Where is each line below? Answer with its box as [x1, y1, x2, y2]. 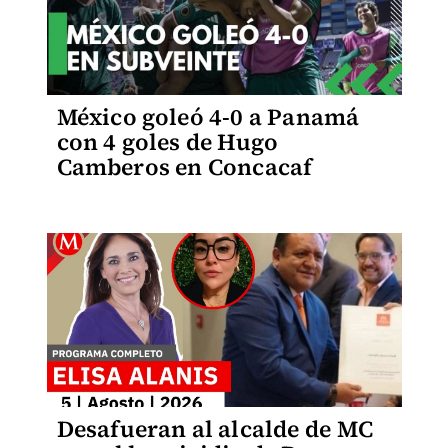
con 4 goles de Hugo [56, 126, 279, 158]
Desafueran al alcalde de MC [56, 413, 373, 445]
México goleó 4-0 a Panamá [56, 101, 360, 133]
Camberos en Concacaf [56, 151, 313, 183]
